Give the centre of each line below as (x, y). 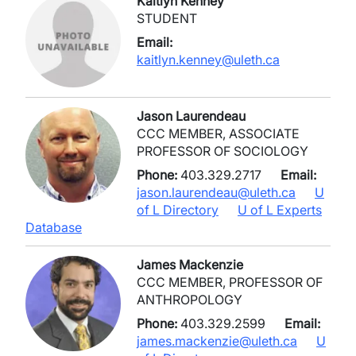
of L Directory (178, 210)
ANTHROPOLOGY (190, 300)
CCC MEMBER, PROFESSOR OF (230, 282)
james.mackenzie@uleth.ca (217, 341)
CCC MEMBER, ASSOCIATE (218, 133)
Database (54, 227)
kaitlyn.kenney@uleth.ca (208, 60)
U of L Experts (280, 210)
